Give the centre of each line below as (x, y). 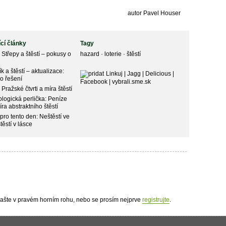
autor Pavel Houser (154, 13)
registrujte (156, 200)
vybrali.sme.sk (132, 81)
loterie (114, 54)
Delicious (158, 73)
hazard (91, 54)
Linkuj (114, 73)
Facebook (94, 81)
